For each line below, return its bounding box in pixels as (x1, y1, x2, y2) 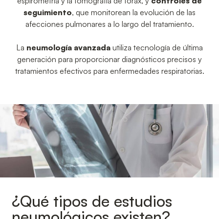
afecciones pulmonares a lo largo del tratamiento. (25, 19, 194, 29)
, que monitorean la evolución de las (72, 7, 196, 17)
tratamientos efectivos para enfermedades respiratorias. (15, 66, 204, 76)
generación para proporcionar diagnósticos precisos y (17, 54, 202, 64)
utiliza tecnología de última (110, 42, 203, 52)
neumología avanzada (26, 42, 110, 52)
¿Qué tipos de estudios (12, 191, 172, 211)
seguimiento (23, 7, 72, 17)
